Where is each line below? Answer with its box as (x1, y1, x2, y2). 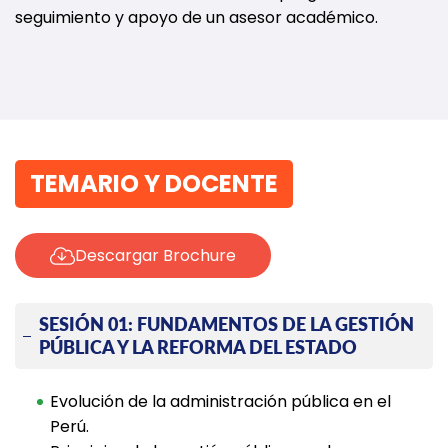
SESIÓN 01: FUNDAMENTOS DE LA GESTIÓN (39, 313, 415, 336)
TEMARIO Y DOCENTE (30, 167, 278, 201)
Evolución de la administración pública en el (50, 390, 391, 414)
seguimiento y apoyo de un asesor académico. (15, 6, 378, 30)
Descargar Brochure (75, 244, 236, 268)
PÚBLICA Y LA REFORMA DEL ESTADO (39, 336, 358, 359)
